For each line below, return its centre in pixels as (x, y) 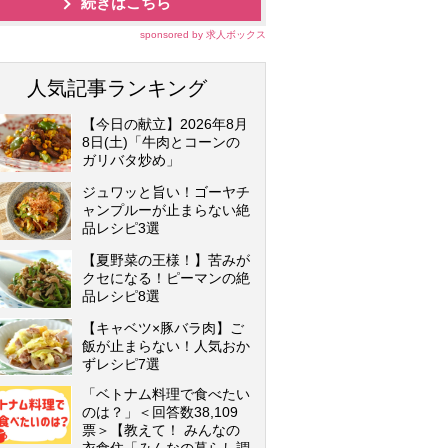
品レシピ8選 (121, 296)
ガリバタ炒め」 (131, 160)
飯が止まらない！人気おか (166, 346)
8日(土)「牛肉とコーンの (161, 142)
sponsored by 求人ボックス (203, 34)
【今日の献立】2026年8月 (165, 124)
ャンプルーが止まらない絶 (166, 210)
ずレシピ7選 (121, 364)
